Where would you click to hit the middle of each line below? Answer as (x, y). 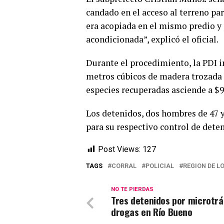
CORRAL (124, 166)
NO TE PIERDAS (132, 189)
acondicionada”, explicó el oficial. (152, 39)
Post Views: (119, 149)
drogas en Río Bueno (152, 212)
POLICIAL (160, 166)
